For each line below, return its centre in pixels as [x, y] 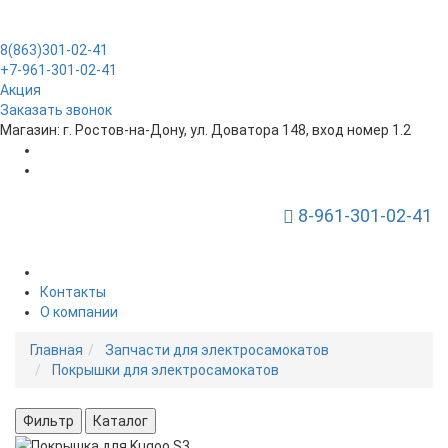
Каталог [120, 421]
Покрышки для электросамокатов [165, 370]
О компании [79, 312]
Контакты [73, 292]
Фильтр [48, 421]
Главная [56, 350]
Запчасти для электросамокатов [217, 350]
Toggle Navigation [298, 218]
